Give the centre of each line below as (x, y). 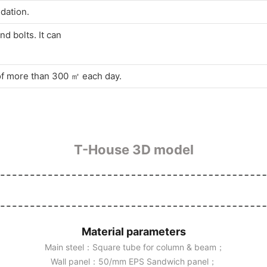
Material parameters (133, 231)
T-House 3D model (133, 149)
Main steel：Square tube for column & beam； (133, 247)
